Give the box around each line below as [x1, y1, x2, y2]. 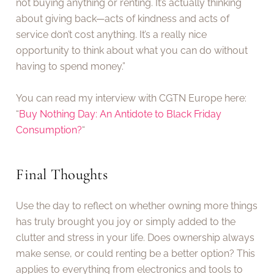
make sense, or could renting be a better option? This [16, 248, 256, 260]
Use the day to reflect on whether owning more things [16, 200, 258, 212]
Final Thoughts [16, 165, 108, 183]
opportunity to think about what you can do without [16, 44, 248, 56]
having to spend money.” [16, 60, 126, 72]
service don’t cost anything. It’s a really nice [16, 28, 207, 40]
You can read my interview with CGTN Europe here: [16, 92, 247, 104]
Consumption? [16, 124, 83, 136]
